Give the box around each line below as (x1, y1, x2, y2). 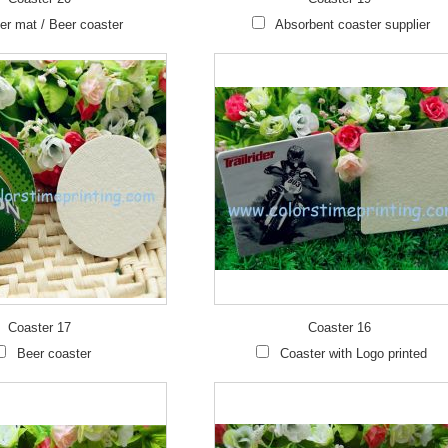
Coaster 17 (8, 320, 72, 335)
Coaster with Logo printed (279, 346, 427, 361)
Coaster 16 (307, 320, 371, 335)
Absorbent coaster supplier (275, 17, 431, 32)
